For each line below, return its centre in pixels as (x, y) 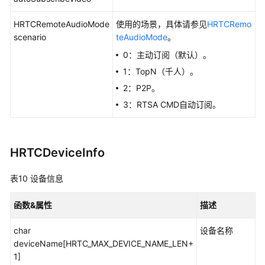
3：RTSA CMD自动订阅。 (172, 104)
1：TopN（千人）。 (161, 71)
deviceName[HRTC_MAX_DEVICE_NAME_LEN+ (104, 243)
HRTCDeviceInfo (57, 153)
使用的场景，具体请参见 (161, 24)
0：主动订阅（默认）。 (167, 55)
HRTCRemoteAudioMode (62, 24)
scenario (30, 37)
